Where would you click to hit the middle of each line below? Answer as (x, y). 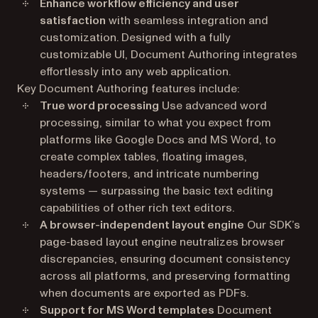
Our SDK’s (272, 225)
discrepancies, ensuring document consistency (165, 259)
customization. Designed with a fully (135, 37)
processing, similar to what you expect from (155, 122)
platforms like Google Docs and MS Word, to (158, 139)
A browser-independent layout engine (142, 225)
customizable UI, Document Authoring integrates (169, 54)
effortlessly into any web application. (135, 71)
